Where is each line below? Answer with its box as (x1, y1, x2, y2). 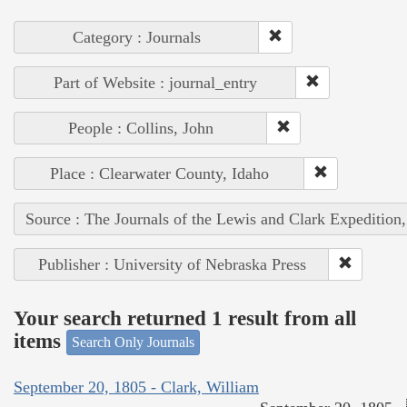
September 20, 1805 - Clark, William (14, 377, 259, 396)
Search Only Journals (72, 334, 194, 351)
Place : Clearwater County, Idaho (50, 164, 269, 184)
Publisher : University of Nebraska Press (37, 255, 306, 274)
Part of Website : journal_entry (54, 74, 257, 93)
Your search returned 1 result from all (14, 306, 356, 330)
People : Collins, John (68, 119, 213, 138)
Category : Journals (73, 28, 201, 47)
